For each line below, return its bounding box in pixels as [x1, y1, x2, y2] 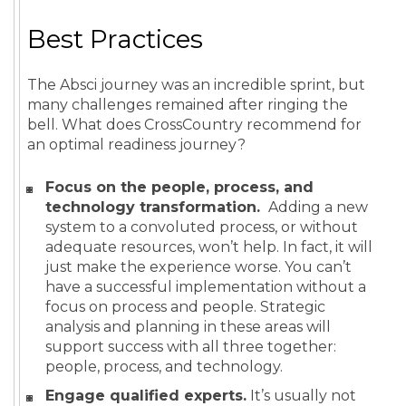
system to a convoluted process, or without [45, 218, 358, 237]
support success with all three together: [45, 338, 336, 356]
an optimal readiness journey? [27, 136, 246, 154]
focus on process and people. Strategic [45, 298, 325, 316]
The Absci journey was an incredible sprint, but [27, 76, 365, 94]
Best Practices [27, 24, 203, 55]
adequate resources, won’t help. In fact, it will [45, 238, 372, 256]
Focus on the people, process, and [45, 179, 314, 197]
